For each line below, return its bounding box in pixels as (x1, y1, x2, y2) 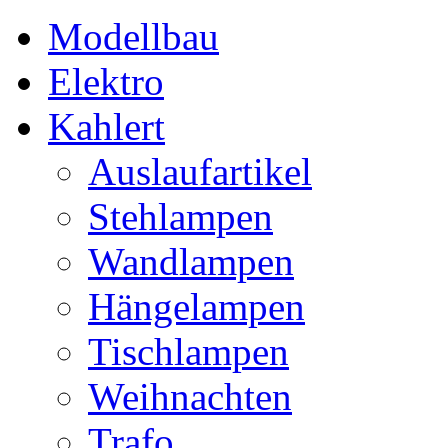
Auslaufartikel (88, 150, 312, 194)
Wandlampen (88, 240, 294, 284)
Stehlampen (88, 195, 273, 239)
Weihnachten (88, 375, 292, 419)
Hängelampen (88, 285, 305, 329)
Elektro (48, 60, 164, 104)
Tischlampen (88, 330, 289, 374)
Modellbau (48, 15, 219, 59)
